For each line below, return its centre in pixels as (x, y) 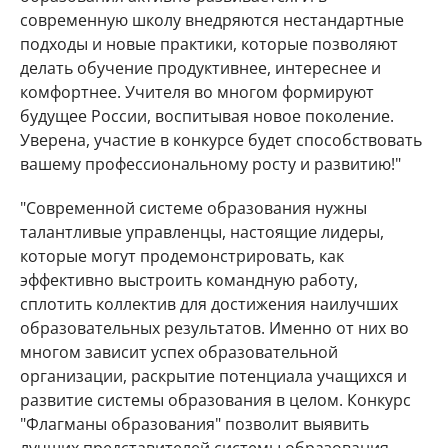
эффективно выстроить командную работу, (189, 280)
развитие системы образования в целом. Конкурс (215, 400)
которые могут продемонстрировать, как (182, 256)
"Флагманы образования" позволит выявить (194, 424)
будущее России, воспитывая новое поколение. (207, 116)
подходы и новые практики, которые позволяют (209, 44)
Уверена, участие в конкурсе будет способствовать (221, 140)
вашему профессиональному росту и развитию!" (210, 164)
